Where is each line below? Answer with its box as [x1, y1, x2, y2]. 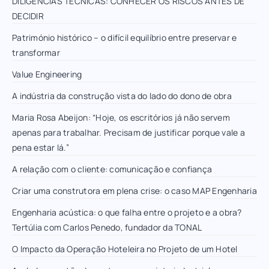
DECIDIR [12, 10, 44, 22]
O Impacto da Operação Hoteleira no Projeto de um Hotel [12, 243, 238, 255]
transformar [12, 46, 60, 58]
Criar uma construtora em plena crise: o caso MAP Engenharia [12, 184, 257, 196]
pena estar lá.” [12, 141, 69, 153]
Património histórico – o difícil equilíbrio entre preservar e [12, 31, 237, 43]
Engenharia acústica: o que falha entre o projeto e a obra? [12, 206, 242, 218]
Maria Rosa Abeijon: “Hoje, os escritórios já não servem [12, 111, 230, 123]
